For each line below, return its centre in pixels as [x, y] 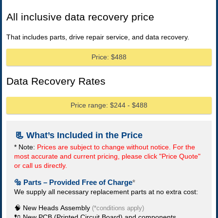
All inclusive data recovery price [81, 17]
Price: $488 [109, 57]
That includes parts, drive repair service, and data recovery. [98, 37]
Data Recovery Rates [56, 81]
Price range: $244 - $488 [109, 105]
